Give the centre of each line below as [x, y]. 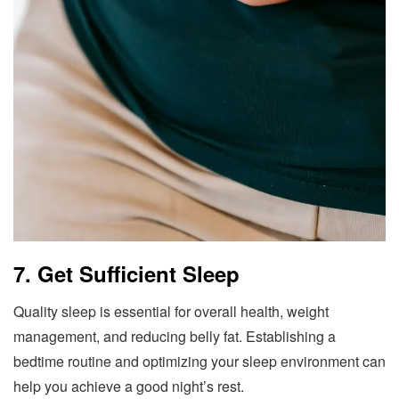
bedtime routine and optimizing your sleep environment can [199, 361]
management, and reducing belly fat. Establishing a [175, 336]
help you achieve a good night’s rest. [129, 386]
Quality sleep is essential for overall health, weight [171, 311]
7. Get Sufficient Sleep [126, 273]
